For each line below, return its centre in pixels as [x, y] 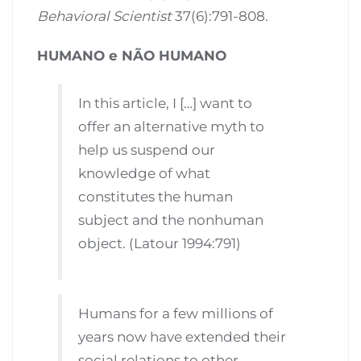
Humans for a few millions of [176, 313]
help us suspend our [147, 150]
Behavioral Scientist [104, 17]
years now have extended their [183, 336]
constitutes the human [156, 197]
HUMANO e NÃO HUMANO [132, 56]
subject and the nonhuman [171, 220]
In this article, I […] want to [166, 104]
